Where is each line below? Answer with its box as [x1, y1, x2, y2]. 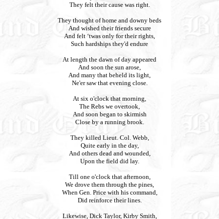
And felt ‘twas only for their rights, [64, 32, 155, 40]
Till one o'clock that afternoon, [68, 173, 151, 180]
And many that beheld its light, [68, 71, 151, 79]
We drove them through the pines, [65, 181, 154, 188]
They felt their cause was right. [69, 1, 150, 8]
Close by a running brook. [75, 118, 144, 126]
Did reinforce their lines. [77, 197, 142, 204]
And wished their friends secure [68, 24, 151, 32]
